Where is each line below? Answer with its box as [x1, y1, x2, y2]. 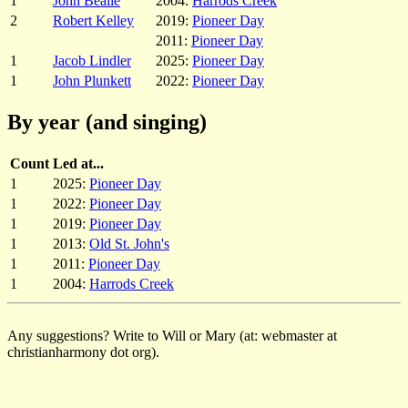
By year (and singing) [7, 109, 207, 134]
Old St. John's [89, 235, 169, 251]
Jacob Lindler [53, 52, 131, 68]
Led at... [53, 155, 104, 171]
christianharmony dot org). [7, 343, 159, 360]
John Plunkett [53, 72, 131, 88]
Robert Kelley [53, 12, 134, 28]
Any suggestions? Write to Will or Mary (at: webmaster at [7, 327, 337, 343]
